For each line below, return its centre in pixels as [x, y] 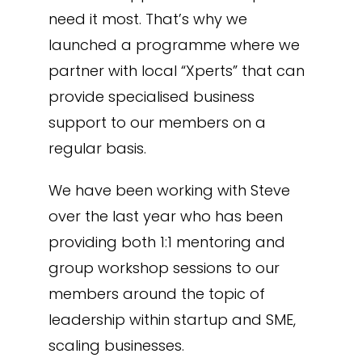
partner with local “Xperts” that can [176, 71]
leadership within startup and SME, [172, 320]
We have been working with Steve [169, 190]
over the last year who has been [165, 216]
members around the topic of [156, 294]
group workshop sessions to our [164, 268]
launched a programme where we [174, 45]
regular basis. [97, 148]
